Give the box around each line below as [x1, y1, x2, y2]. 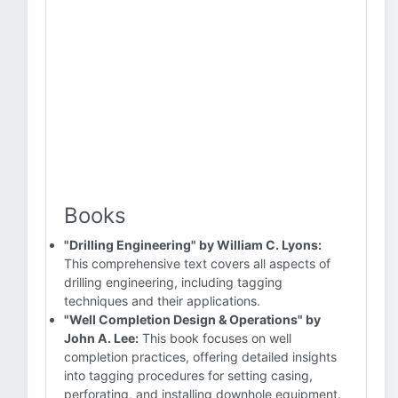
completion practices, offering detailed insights [64, 349, 337, 364]
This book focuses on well [139, 330, 291, 346]
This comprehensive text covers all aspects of [64, 256, 330, 271]
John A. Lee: [64, 330, 139, 346]
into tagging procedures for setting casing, [64, 368, 313, 383]
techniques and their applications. [64, 293, 260, 308]
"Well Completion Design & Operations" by [64, 312, 321, 327]
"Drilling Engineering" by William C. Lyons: [64, 237, 322, 252]
